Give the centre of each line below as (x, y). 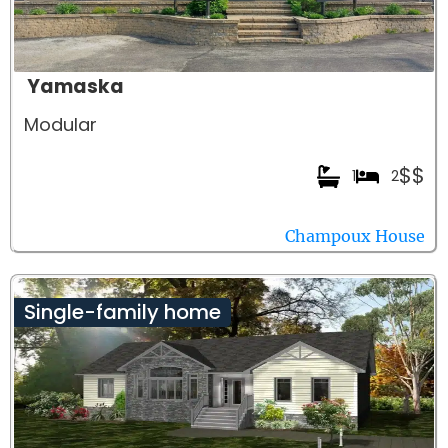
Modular (60, 125)
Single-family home (122, 312)
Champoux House (355, 236)
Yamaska (75, 87)
